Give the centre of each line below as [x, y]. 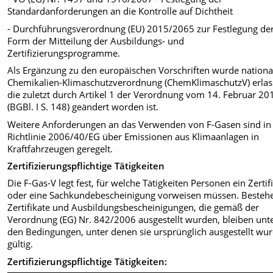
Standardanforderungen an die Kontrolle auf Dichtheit [120, 11]
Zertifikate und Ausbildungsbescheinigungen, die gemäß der [133, 207]
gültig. [20, 244]
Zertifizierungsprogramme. [64, 53]
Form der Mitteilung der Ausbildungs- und [96, 41]
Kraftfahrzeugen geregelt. [60, 148]
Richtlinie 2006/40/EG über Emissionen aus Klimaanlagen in [133, 136]
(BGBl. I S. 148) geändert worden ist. [83, 107]
